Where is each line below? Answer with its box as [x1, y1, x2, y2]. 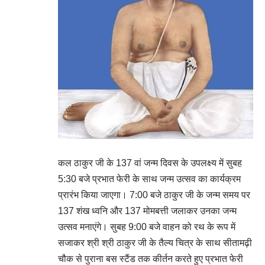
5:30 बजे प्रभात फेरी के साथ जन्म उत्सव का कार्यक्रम [58, 174, 241, 185]
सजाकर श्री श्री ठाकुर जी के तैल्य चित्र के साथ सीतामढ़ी [58, 238, 252, 248]
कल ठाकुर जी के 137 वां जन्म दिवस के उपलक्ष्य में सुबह [58, 158, 242, 169]
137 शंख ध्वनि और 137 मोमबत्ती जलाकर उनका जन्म [58, 206, 237, 216]
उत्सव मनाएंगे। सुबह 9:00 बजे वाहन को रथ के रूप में [58, 222, 235, 232]
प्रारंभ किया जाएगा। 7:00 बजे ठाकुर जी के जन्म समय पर [58, 190, 250, 201]
